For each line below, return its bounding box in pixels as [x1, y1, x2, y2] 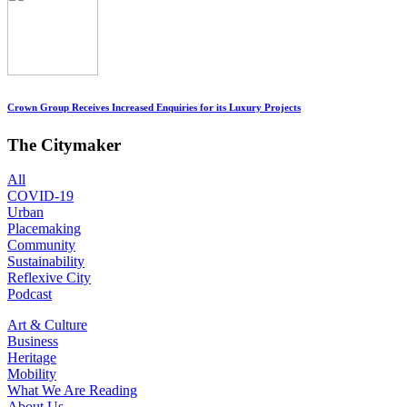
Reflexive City [7, 270, 91, 286]
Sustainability [7, 253, 84, 270]
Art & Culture [7, 317, 87, 333]
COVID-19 [7, 188, 74, 204]
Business [7, 333, 58, 350]
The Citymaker [7, 134, 121, 154]
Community [7, 237, 75, 253]
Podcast [7, 286, 52, 303]
